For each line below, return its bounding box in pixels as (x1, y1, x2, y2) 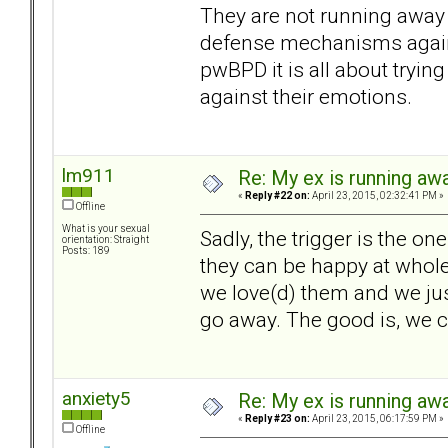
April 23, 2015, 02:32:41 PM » (310, 190, 444, 202)
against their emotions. (200, 83, 412, 109)
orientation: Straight (62, 234, 149, 246)
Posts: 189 (62, 245, 110, 257)
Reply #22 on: (245, 190, 310, 202)
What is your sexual (62, 223, 150, 235)
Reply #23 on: (245, 413, 310, 425)
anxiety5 (62, 387, 131, 411)
